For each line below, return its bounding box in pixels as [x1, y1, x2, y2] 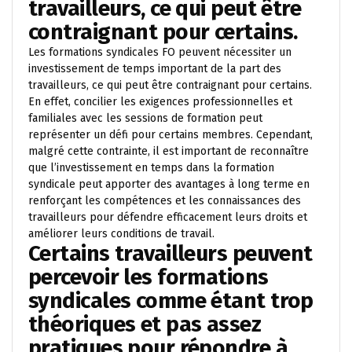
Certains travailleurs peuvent [28, 240, 313, 266]
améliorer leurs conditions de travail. [28, 226, 214, 240]
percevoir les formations [28, 263, 269, 290]
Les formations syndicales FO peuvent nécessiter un [28, 45, 291, 59]
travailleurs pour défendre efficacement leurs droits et [28, 210, 307, 224]
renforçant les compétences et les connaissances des [28, 193, 301, 207]
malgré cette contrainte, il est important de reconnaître [28, 144, 309, 158]
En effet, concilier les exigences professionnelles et [28, 94, 292, 108]
